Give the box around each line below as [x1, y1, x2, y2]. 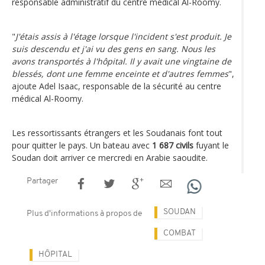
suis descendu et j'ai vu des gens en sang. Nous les [12, 43, 215, 54]
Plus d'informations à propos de [27, 209, 142, 218]
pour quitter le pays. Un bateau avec [12, 139, 152, 151]
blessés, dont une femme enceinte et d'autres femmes [12, 67, 228, 79]
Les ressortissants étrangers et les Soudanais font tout [12, 127, 222, 138]
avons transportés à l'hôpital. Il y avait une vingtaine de [12, 55, 231, 67]
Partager [27, 176, 58, 186]
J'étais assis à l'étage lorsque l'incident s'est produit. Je [15, 30, 231, 42]
